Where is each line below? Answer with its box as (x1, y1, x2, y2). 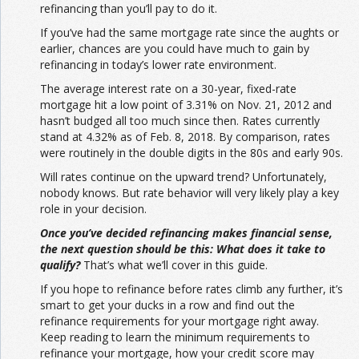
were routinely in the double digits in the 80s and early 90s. (40, 145, 343, 161)
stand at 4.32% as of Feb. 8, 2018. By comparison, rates (40, 129, 330, 145)
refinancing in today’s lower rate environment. (40, 57, 276, 73)
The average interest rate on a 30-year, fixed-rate (40, 81, 296, 97)
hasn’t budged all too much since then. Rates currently (40, 113, 320, 129)
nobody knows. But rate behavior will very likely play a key (40, 185, 339, 201)
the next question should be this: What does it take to (40, 241, 325, 257)
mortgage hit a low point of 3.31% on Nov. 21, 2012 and (40, 97, 332, 113)
